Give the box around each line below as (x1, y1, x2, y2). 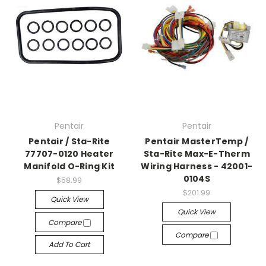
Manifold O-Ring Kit (24, 160, 115, 173)
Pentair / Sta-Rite (28, 135, 110, 148)
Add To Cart (49, 239, 90, 249)
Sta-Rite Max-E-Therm (143, 148, 250, 160)
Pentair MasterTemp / (145, 135, 249, 148)
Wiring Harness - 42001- (141, 160, 253, 173)
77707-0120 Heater (25, 148, 114, 160)
